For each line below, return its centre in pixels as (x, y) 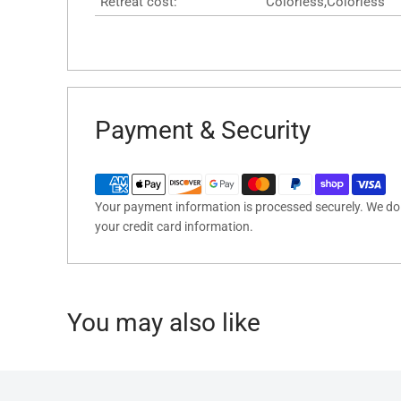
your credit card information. (174, 226)
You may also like (164, 322)
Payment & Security (203, 130)
